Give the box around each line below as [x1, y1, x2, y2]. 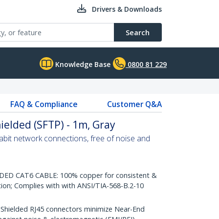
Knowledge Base [53, 60, 110, 69]
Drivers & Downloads [92, 4, 162, 14]
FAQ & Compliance [10, 99, 78, 109]
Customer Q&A [107, 99, 162, 109]
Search [126, 27, 150, 37]
